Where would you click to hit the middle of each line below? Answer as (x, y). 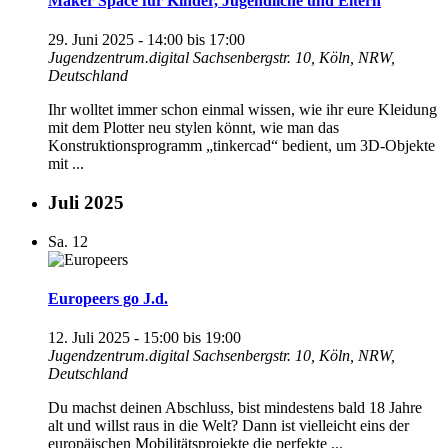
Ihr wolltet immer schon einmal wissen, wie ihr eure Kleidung (242, 110)
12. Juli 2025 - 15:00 (113, 338)
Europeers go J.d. (108, 298)
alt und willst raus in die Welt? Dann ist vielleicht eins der (228, 426)
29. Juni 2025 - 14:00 (115, 40)
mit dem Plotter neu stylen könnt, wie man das (193, 128)
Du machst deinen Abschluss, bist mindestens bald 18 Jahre (235, 408)
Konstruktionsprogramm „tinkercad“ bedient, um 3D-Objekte (241, 146)
